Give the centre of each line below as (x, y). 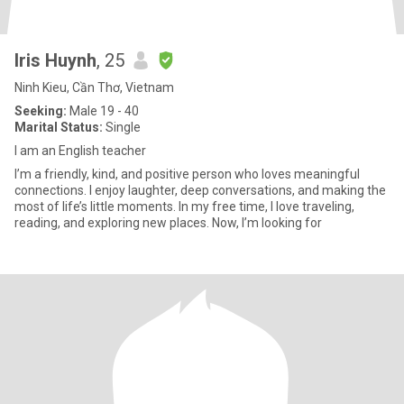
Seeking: (41, 111)
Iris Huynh (55, 60)
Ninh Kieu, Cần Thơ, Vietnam (94, 87)
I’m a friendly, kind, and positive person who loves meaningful (187, 174)
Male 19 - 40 (103, 111)
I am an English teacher (80, 151)
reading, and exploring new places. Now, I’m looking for (168, 223)
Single (122, 127)
